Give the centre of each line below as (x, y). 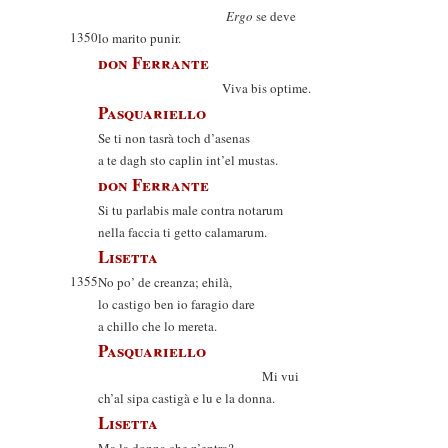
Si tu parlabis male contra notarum (190, 210)
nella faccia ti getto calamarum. (182, 232)
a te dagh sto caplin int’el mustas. (188, 160)
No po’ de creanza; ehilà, (165, 282)
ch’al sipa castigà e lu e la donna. (186, 398)
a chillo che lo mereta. (157, 326)
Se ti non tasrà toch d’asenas (174, 138)
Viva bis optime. (204, 88)
